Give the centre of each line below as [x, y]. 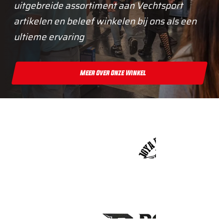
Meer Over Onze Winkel [113, 73]
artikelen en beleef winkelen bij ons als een [105, 21]
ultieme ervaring [49, 37]
